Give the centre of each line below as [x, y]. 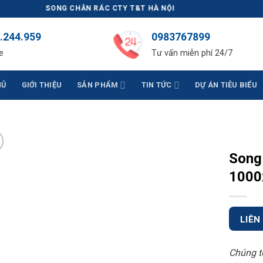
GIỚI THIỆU [42, 85]
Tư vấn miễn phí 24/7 [192, 53]
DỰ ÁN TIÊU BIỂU [226, 85]
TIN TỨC [156, 85]
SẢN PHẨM [98, 85]
